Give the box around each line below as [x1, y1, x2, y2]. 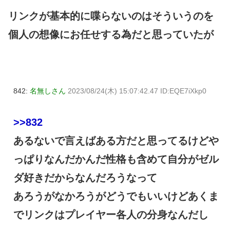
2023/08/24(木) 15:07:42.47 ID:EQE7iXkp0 [68, 87, 206, 95]
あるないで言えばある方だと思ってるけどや [13, 135, 219, 147]
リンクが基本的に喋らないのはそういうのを [8, 10, 214, 22]
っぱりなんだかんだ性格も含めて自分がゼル [13, 154, 219, 165]
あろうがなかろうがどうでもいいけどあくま [13, 190, 219, 202]
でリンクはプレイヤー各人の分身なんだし [13, 209, 208, 221]
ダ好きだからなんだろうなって [13, 172, 157, 184]
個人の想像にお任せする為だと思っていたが [8, 29, 214, 41]
